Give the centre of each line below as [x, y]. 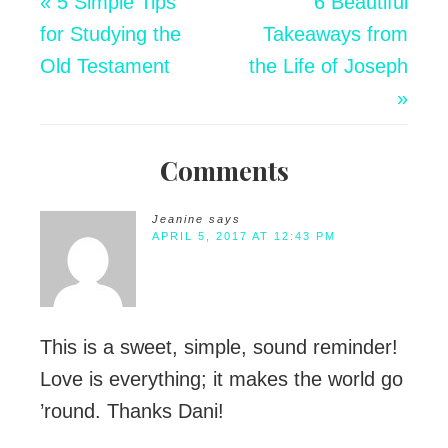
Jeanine [178, 219]
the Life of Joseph [328, 66]
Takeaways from [335, 34]
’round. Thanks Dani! [132, 411]
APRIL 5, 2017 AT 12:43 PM [244, 236]
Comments [224, 171]
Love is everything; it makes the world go [221, 379]
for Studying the [110, 34]
